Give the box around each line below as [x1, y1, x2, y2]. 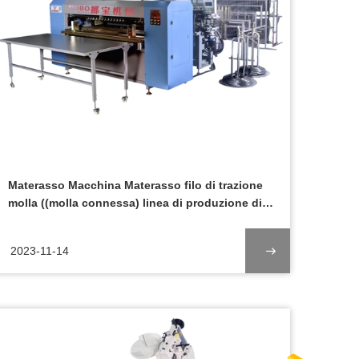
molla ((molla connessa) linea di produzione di [8, 196, 262, 209]
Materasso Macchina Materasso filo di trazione [8, 179, 263, 192]
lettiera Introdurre [8, 214, 103, 227]
